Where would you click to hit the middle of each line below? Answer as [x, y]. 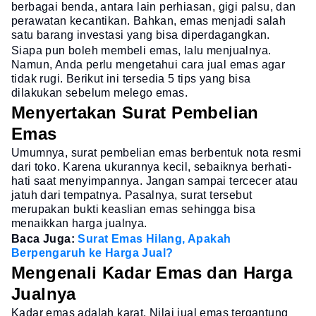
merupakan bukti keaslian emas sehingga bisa [134, 209]
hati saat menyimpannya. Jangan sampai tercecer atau [155, 181]
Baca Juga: [45, 238]
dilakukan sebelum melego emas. [99, 92]
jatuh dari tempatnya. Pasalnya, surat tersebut [132, 195]
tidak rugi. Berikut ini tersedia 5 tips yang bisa [131, 78]
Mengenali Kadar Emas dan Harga [152, 273]
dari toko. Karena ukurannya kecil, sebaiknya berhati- [152, 166]
